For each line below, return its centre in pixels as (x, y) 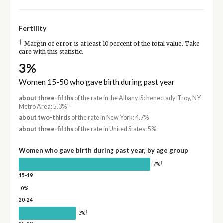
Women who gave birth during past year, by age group (103, 151)
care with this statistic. (51, 52)
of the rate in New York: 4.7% (109, 117)
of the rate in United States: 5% (114, 129)
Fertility (32, 28)
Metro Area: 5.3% (43, 106)
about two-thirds (44, 117)
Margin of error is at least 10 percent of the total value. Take (111, 44)
